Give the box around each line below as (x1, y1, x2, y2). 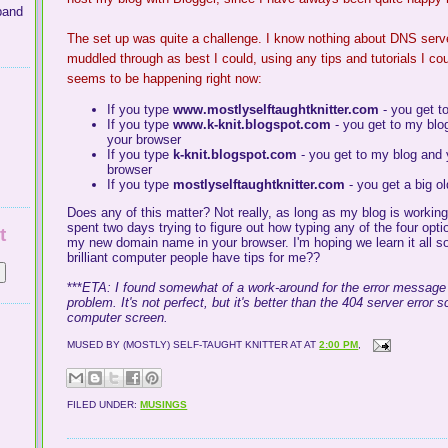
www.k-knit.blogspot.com (173, 117, 332, 133)
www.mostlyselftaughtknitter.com (173, 102, 380, 118)
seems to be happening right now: (67, 71, 263, 87)
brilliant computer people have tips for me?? (67, 249, 321, 265)
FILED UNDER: (67, 399, 141, 411)
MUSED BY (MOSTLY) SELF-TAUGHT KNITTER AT (67, 338, 303, 350)
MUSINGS (140, 399, 188, 411)
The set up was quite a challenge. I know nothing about (67, 31, 391, 47)
